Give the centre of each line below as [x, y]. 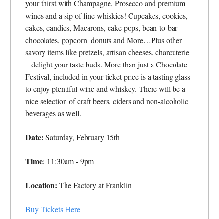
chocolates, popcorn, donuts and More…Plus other [104, 40]
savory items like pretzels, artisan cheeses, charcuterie [107, 52]
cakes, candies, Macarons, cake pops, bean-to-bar [101, 28]
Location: [41, 185]
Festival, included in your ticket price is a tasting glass [108, 77]
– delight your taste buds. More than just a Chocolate [106, 65]
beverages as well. [53, 113]
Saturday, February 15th [82, 137]
